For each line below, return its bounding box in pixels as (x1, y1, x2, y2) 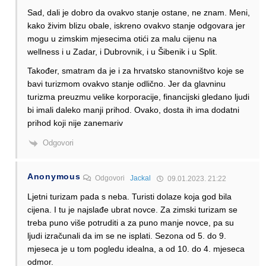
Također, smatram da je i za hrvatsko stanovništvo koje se (27, 66, 244, 76)
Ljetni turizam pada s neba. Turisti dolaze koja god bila (27, 191, 232, 201)
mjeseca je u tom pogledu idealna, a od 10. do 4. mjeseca (27, 243, 245, 254)
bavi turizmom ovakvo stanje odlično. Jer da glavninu (27, 79, 226, 89)
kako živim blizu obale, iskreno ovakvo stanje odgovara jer (27, 21, 245, 31)
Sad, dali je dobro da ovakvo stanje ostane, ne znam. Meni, (27, 8, 250, 18)
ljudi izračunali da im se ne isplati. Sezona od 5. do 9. (27, 230, 226, 240)
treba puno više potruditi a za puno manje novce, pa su (27, 217, 234, 227)
